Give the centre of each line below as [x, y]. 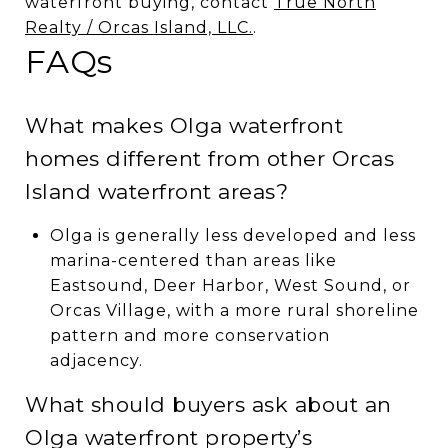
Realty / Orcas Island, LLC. [139, 27]
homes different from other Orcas [209, 158]
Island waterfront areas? [156, 191]
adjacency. [96, 360]
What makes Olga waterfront [184, 125]
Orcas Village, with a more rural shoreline [234, 310]
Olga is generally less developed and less [232, 235]
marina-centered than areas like [193, 260]
